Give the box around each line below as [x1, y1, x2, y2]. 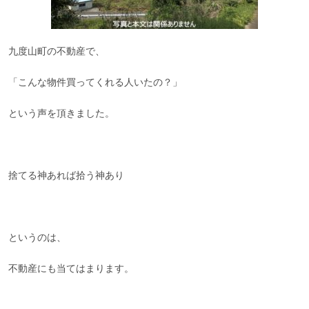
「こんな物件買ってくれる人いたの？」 [8, 76, 183, 88]
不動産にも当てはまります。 [8, 262, 134, 275]
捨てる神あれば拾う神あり [8, 169, 125, 181]
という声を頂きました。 [8, 107, 115, 119]
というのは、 [8, 231, 67, 243]
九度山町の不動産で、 [8, 45, 106, 57]
